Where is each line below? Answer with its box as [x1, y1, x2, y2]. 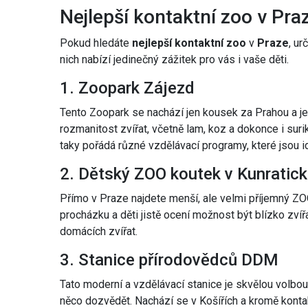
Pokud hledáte [60, 36, 132, 50]
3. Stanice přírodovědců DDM [60, 250, 278, 270]
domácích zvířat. [60, 225, 137, 239]
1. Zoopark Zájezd [60, 78, 195, 98]
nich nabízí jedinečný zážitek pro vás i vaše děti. [60, 53, 289, 67]
